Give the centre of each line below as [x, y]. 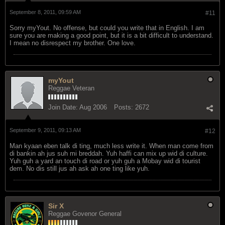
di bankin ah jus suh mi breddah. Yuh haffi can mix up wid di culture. [109, 153]
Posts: [124, 107]
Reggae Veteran [71, 88]
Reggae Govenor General [85, 213]
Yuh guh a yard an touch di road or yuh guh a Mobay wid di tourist [105, 161]
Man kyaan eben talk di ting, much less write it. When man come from [111, 146]
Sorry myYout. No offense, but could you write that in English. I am [107, 28]
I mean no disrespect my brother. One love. [73, 43]
